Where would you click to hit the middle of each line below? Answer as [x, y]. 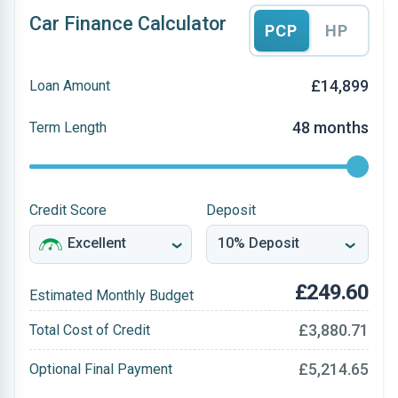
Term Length [68, 127]
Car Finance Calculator [128, 24]
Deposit [231, 210]
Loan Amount [70, 85]
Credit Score [68, 210]
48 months [330, 127]
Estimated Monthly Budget [111, 295]
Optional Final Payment [101, 369]
